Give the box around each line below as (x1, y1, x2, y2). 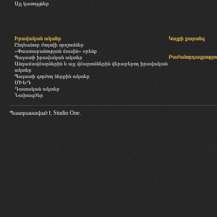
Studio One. (53, 109, 81, 116)
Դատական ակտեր (15, 86, 60, 92)
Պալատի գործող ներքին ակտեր (15, 73, 90, 79)
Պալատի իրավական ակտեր (15, 54, 82, 60)
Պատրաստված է (10, 109, 53, 116)
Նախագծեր (15, 92, 43, 98)
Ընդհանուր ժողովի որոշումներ (15, 42, 84, 47)
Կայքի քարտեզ (169, 35, 205, 41)
